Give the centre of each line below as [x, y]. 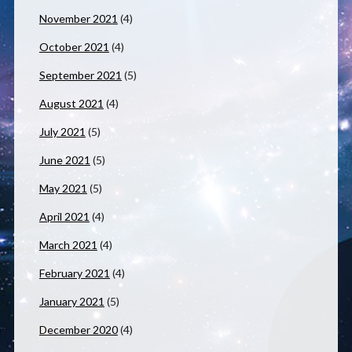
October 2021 [74, 47]
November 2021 [78, 19]
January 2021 [71, 302]
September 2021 [80, 75]
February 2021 [74, 273]
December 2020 [78, 330]
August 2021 [71, 104]
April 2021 [64, 217]
